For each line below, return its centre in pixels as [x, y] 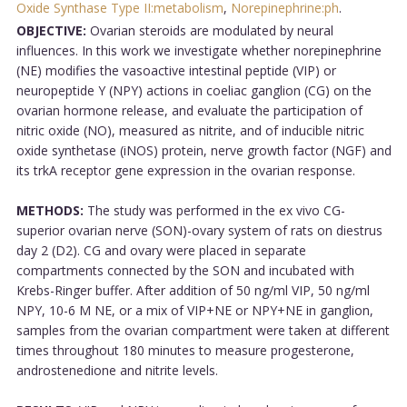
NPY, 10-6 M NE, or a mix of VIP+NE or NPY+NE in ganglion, [194, 310]
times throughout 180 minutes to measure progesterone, [185, 350]
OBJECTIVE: [51, 30]
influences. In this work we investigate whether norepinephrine [199, 50]
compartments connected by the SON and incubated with [185, 270]
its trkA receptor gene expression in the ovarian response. [185, 170]
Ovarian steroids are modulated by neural [209, 30]
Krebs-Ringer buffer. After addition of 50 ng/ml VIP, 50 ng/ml [193, 290]
